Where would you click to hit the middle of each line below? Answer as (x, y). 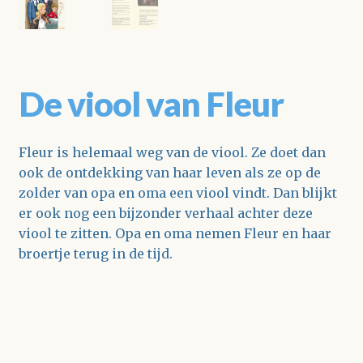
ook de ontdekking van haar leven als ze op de (169, 172)
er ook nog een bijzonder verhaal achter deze (165, 213)
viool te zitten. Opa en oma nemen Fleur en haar (175, 233)
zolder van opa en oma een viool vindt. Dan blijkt (177, 192)
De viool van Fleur (151, 104)
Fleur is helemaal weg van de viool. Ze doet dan (172, 152)
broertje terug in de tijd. (95, 253)
